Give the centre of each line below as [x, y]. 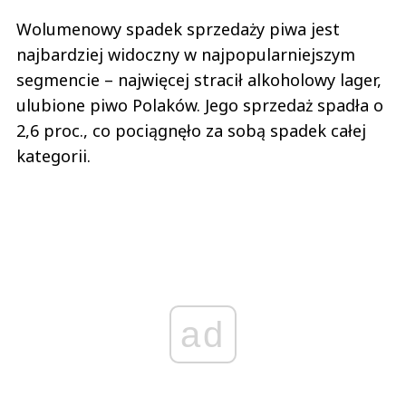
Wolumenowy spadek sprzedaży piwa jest [178, 29]
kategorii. [56, 156]
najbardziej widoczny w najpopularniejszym [186, 55]
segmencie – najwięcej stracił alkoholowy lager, [199, 80]
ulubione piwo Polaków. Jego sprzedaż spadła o [200, 106]
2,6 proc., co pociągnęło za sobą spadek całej [191, 131]
